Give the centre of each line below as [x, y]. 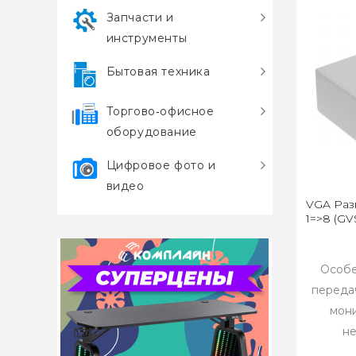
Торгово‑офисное [160, 111]
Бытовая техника [158, 72]
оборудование [151, 132]
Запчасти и [140, 17]
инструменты [147, 38]
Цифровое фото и [161, 165]
